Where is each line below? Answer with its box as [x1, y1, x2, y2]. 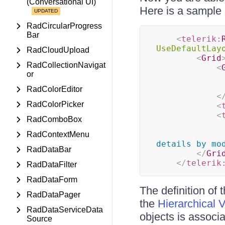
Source [27, 214, 52, 223]
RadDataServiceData [27, 205, 103, 214]
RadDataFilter [27, 160, 77, 169]
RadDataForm [27, 175, 77, 184]
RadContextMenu [27, 130, 89, 139]
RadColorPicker [27, 100, 84, 108]
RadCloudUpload [27, 46, 89, 54]
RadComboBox [27, 115, 82, 124]
